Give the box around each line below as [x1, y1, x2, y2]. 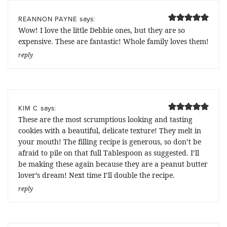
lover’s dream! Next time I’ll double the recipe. [18, 170, 175, 180]
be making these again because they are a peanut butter [18, 159, 208, 169]
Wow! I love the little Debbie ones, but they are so [18, 25, 185, 35]
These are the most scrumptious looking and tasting [18, 114, 193, 124]
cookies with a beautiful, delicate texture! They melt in [18, 125, 201, 135]
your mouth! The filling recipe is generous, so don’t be [18, 136, 201, 146]
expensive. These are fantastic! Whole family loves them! [18, 36, 209, 46]
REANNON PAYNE [18, 14, 77, 23]
